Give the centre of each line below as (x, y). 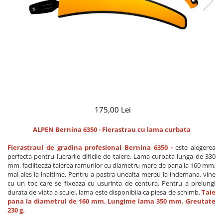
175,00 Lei (112, 110)
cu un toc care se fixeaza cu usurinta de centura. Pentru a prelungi (111, 183)
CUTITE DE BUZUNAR (42, 9)
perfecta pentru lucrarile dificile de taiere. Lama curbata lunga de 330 (111, 156)
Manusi (20, 55)
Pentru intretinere (38, 81)
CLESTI (19, 107)
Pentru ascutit (31, 68)
